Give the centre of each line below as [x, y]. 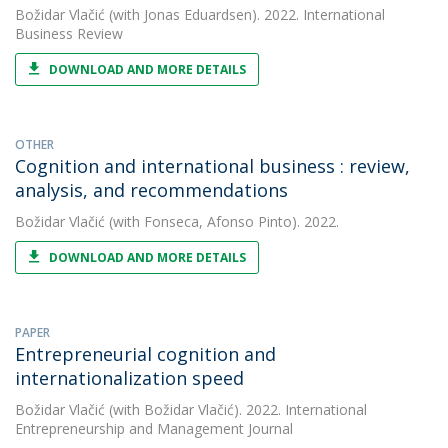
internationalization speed [129, 378]
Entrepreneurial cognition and [145, 354]
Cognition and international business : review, [212, 166]
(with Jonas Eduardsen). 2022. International [245, 14]
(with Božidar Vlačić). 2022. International [236, 409]
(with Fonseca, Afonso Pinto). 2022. [222, 221]
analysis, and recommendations [151, 190]
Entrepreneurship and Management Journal [154, 428]
